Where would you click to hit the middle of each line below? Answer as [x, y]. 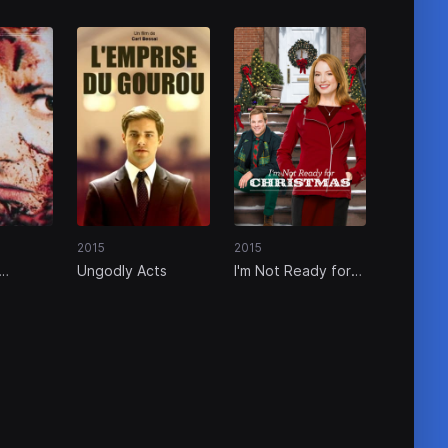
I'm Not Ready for [292, 270]
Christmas [266, 289]
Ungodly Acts [122, 270]
